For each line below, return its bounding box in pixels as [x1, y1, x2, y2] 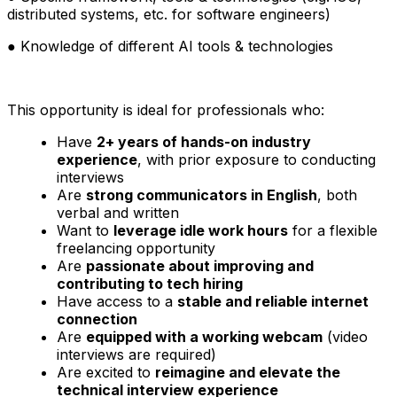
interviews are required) [57, 346, 216, 364]
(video [323, 328, 368, 346]
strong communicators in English [86, 186, 317, 205]
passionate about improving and [86, 257, 314, 276]
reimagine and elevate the [155, 363, 340, 382]
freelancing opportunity [57, 239, 215, 258]
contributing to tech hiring [57, 275, 243, 293]
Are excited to [57, 363, 155, 382]
